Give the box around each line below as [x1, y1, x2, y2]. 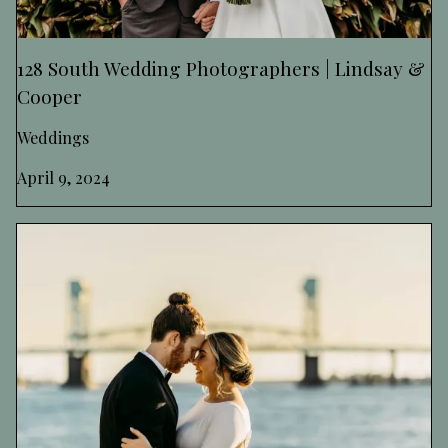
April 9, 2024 [17, 166, 110, 188]
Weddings [17, 126, 89, 148]
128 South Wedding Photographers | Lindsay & [17, 54, 425, 81]
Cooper [17, 82, 82, 109]
